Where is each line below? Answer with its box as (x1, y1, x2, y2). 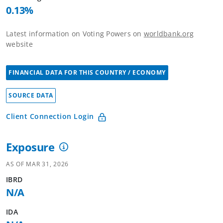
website (6, 39, 33, 49)
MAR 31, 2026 (26, 160, 69, 168)
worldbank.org (143, 29, 194, 38)
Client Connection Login (6, 111, 94, 121)
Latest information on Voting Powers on (6, 29, 144, 38)
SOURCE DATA (8, 91, 53, 100)
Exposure (6, 139, 55, 154)
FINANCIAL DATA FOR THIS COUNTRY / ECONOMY (8, 68, 166, 77)
